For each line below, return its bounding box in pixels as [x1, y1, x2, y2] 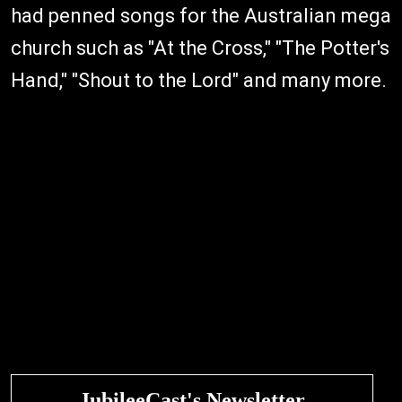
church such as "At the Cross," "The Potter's [11, 37, 389, 59]
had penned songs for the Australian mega [11, 4, 391, 27]
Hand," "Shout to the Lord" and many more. [11, 69, 387, 92]
